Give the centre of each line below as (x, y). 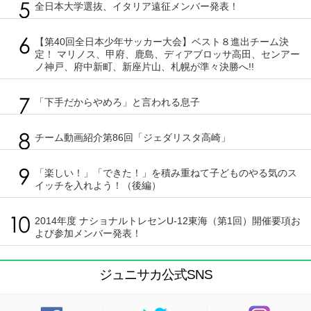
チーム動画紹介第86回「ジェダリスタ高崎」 (133, 137)
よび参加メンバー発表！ (88, 233)
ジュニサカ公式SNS (155, 274)
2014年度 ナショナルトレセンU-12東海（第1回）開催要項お (168, 220)
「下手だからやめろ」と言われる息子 (117, 102)
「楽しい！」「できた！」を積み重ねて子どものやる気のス (166, 173)
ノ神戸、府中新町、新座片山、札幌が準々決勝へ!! (144, 66)
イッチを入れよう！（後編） (98, 185)
